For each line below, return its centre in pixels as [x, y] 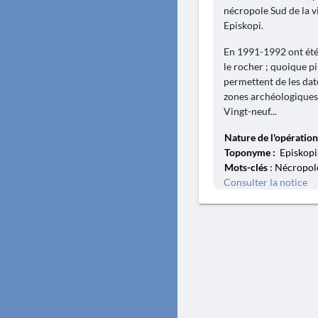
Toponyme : [251, 152]
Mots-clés [246, 167]
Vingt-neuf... [250, 111]
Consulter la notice [265, 182]
